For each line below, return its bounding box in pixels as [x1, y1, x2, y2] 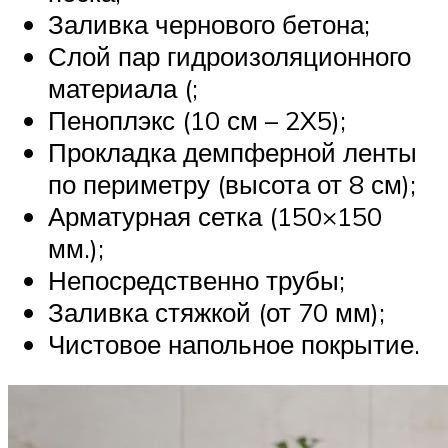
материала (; [48, 71, 198, 104]
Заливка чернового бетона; [48, 7, 370, 40]
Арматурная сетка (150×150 [48, 199, 382, 232]
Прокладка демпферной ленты [48, 135, 417, 168]
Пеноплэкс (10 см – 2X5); [48, 103, 346, 136]
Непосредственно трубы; [48, 263, 345, 296]
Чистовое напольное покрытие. [48, 327, 420, 360]
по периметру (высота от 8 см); [48, 167, 416, 200]
